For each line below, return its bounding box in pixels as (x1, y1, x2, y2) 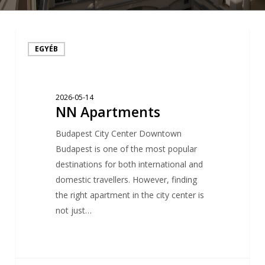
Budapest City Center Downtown (55, 127, 182, 139)
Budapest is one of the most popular (55, 143, 197, 154)
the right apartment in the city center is (55, 189, 204, 201)
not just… (55, 204, 92, 216)
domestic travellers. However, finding (55, 173, 197, 185)
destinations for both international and (55, 158, 203, 170)
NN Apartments (55, 102, 160, 121)
